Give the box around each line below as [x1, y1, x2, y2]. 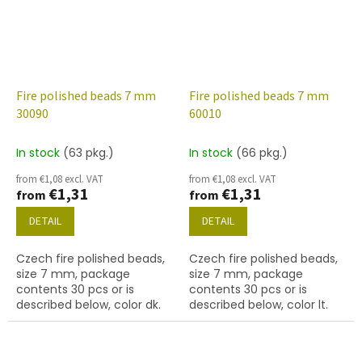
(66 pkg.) [236, 144, 288, 161]
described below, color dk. [16, 296, 161, 313]
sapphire [16, 311, 65, 328]
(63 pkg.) [63, 144, 114, 161]
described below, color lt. [189, 296, 328, 313]
